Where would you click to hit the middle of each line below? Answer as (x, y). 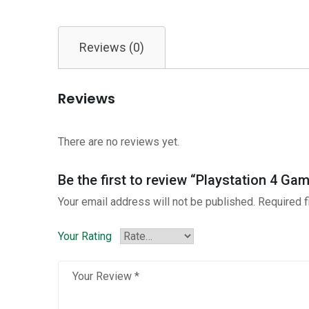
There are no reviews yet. (119, 142)
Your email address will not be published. (157, 202)
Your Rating (85, 236)
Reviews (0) (112, 47)
